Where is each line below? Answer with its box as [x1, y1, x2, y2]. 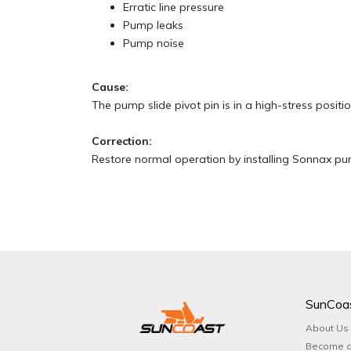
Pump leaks [123, 18, 183, 32]
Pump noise [123, 36, 184, 50]
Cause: [92, 80, 128, 94]
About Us [305, 322, 349, 334]
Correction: [92, 134, 152, 148]
